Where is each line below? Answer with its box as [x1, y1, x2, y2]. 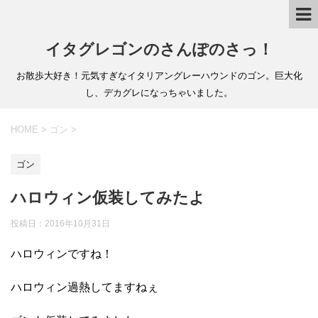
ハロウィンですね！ [11, 247, 113, 260]
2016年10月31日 [45, 218, 110, 229]
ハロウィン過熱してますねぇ [11, 280, 158, 293]
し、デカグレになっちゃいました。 [85, 87, 233, 98]
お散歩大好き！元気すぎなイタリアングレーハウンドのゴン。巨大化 [16, 70, 302, 81]
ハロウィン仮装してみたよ [11, 188, 205, 207]
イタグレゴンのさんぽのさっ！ [45, 40, 273, 58]
